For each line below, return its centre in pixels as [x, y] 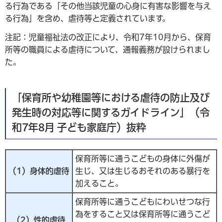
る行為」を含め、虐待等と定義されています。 [87, 19]
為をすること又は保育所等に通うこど [143, 214]
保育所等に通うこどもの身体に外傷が [143, 158]
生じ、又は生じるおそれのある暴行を [143, 171]
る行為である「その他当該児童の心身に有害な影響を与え [108, 6]
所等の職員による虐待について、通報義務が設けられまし [108, 49]
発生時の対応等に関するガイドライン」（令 [111, 112]
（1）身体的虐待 [39, 171]
